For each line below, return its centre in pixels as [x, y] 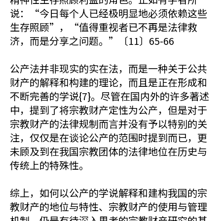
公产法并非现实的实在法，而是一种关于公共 [109, 68]
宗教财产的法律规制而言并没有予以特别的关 [109, 124]
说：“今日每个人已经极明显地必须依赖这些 [109, 13]
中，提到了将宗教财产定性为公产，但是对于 [109, 110]
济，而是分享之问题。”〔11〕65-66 [92, 41]
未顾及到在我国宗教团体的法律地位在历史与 [109, 151]
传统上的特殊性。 [49, 165]
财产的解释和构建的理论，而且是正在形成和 [109, 82]
